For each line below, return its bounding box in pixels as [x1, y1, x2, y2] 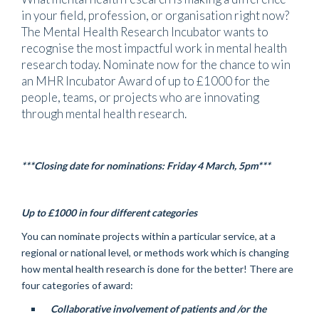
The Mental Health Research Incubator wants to [21, 24, 268, 40]
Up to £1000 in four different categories [21, 206, 197, 219]
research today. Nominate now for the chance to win [21, 57, 291, 73]
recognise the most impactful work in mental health [21, 41, 287, 56]
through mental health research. [21, 106, 187, 122]
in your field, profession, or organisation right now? [21, 8, 289, 23]
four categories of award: [21, 279, 133, 292]
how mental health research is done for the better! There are [21, 263, 293, 276]
